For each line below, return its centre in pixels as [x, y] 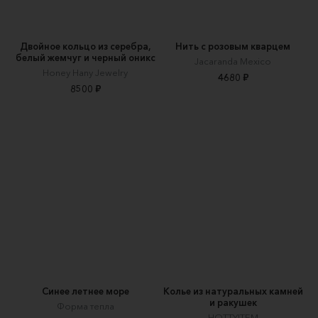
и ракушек [233, 302]
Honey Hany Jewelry [85, 72]
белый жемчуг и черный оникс [85, 57]
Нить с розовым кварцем [233, 46]
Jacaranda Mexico [233, 61]
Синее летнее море [85, 291]
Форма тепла [85, 306]
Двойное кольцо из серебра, [85, 46]
